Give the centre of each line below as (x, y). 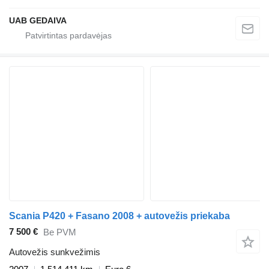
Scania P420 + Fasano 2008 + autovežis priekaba (119, 216)
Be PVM (60, 232)
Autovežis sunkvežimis (55, 252)
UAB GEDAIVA (38, 20)
